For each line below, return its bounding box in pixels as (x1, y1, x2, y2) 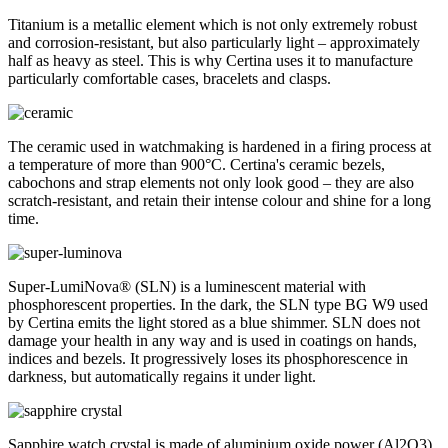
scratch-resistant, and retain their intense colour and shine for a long (8, 191, 431, 209)
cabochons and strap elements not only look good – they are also (8, 173, 414, 191)
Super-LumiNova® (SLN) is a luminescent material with (8, 277, 366, 295)
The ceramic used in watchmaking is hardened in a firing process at (8, 137, 431, 155)
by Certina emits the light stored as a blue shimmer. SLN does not (8, 313, 420, 331)
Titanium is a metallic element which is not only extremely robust (8, 15, 417, 33)
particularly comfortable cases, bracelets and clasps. (8, 69, 331, 87)
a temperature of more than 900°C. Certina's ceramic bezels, (8, 155, 385, 173)
